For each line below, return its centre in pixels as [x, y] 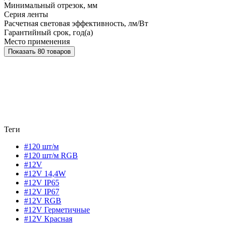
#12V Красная [48, 219]
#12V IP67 [42, 192]
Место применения [37, 42]
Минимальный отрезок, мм [51, 6]
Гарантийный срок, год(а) [48, 33]
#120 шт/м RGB [51, 156]
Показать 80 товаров [54, 52]
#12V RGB [43, 201]
